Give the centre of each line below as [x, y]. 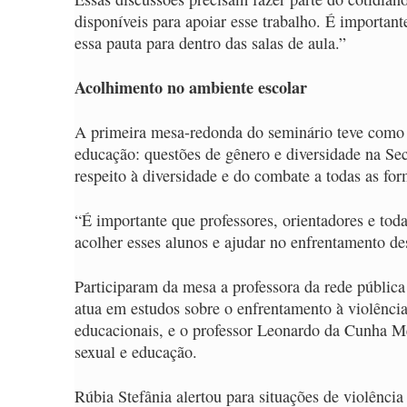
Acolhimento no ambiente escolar [191, 87]
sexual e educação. [139, 352]
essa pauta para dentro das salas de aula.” [210, 43]
